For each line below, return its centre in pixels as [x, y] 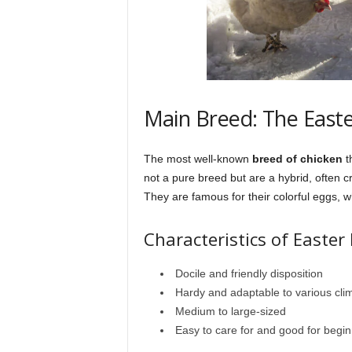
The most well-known [198, 158]
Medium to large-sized [230, 311]
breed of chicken [297, 158]
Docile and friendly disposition [249, 273]
